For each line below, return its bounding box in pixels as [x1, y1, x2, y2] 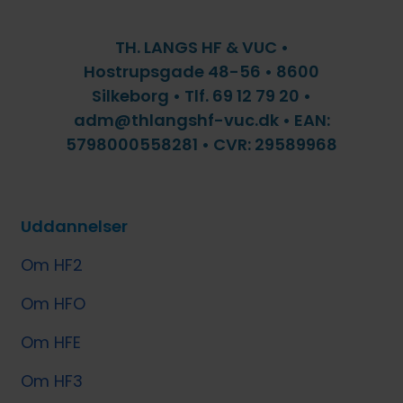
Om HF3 [21, 370, 84, 393]
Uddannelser [21, 215, 129, 238]
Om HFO [21, 292, 86, 316]
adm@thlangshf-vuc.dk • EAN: [73, 109, 330, 132]
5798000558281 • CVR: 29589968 [66, 133, 337, 157]
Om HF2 [21, 254, 84, 277]
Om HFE [21, 331, 82, 354]
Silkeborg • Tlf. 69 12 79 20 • [92, 85, 311, 108]
